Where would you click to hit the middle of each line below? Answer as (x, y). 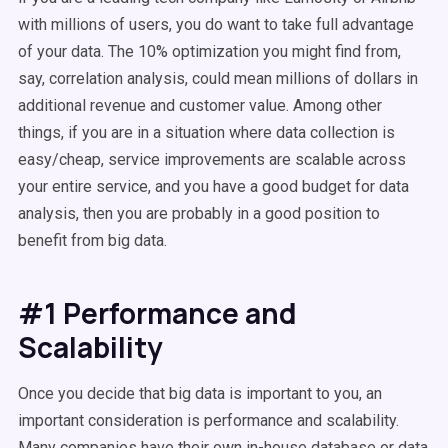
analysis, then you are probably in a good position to (199, 213)
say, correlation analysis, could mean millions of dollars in (218, 78)
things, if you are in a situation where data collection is (206, 132)
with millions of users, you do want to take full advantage (216, 24)
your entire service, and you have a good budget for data (213, 186)
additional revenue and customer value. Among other (200, 105)
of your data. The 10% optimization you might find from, (209, 51)
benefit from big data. (92, 240)
